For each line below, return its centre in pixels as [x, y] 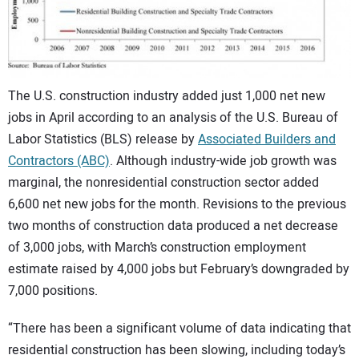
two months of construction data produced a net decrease [173, 226]
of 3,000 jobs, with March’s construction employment [157, 248]
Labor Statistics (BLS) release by [103, 140]
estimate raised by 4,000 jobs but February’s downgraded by [179, 270]
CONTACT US [61, 16]
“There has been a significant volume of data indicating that [179, 328]
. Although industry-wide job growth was [223, 161]
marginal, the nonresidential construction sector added [163, 183]
